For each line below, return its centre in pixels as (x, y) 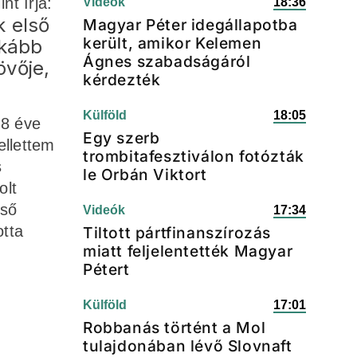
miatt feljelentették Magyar (188, 251)
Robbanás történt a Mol (175, 328)
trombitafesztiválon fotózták (194, 156)
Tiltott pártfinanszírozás (177, 233)
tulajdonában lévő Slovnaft (188, 346)
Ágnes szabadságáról (167, 61)
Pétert (106, 269)
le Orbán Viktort (145, 175)
